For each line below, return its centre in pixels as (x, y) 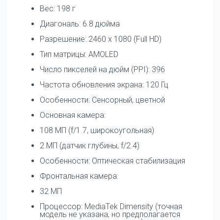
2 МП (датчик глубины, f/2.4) (90, 145)
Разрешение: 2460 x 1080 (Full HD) (101, 39)
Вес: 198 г (58, 8)
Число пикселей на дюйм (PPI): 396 (102, 69)
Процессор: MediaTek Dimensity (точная (111, 206)
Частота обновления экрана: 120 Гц (104, 84)
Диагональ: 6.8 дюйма (80, 24)
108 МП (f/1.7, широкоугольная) (97, 130)
